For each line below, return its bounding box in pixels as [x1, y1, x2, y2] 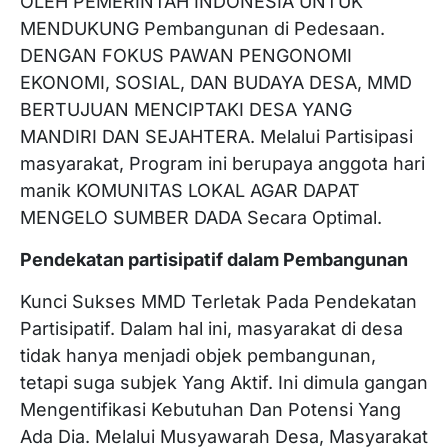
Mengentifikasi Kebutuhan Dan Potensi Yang [20, 399, 401, 420]
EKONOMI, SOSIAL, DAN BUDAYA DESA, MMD [20, 72, 412, 93]
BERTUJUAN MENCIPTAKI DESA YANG [20, 99, 352, 120]
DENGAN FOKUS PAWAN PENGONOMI [20, 45, 352, 66]
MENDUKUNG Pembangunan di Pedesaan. [20, 18, 385, 39]
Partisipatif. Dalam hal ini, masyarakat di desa [20, 318, 403, 339]
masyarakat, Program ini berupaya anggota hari [20, 153, 425, 174]
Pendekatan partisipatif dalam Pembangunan [20, 249, 408, 270]
